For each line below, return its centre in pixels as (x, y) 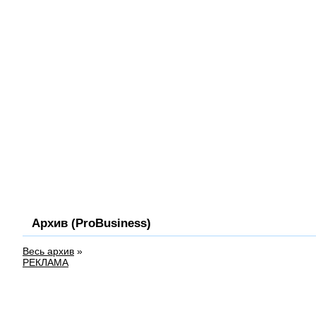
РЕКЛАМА (45, 262)
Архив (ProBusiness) (91, 223)
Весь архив (48, 251)
